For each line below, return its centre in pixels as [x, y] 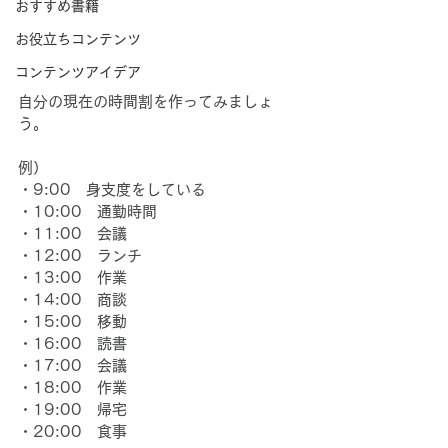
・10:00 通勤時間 [87, 212]
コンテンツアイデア [78, 72]
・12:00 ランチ [80, 256]
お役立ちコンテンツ [78, 39]
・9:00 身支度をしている [112, 190]
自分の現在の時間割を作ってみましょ [145, 102]
